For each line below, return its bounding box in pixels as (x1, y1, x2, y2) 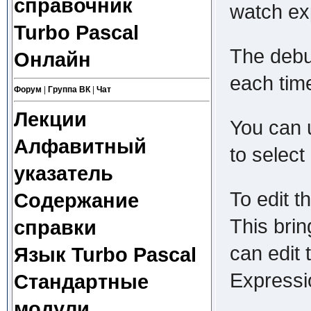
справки (13, 217, 96, 239)
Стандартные (13, 271, 149, 293)
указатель (13, 162, 113, 185)
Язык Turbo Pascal (13, 244, 196, 266)
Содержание (13, 190, 139, 212)
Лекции (13, 108, 87, 131)
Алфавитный (13, 135, 146, 158)
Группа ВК (47, 85, 90, 94)
